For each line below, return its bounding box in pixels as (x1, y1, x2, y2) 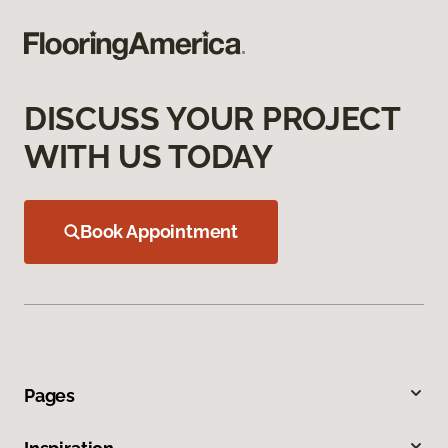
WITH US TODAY (24, 138, 273, 176)
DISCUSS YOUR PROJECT (24, 100, 400, 138)
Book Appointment (80, 221, 239, 243)
